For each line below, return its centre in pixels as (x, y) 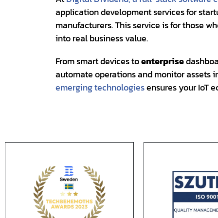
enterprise (163, 61)
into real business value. (102, 38)
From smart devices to (98, 61)
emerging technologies (100, 87)
